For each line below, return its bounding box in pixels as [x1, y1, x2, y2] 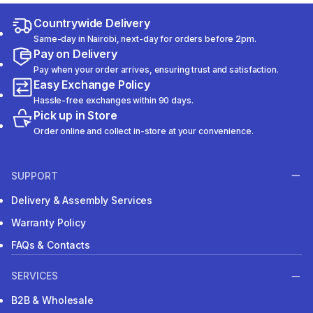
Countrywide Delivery [34, 16, 150, 31]
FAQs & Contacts [11, 238, 90, 251]
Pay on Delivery [34, 47, 117, 61]
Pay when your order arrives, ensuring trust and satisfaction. [34, 64, 279, 75]
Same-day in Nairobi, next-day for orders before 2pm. [34, 34, 256, 45]
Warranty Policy [11, 216, 86, 228]
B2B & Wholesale [11, 293, 94, 306]
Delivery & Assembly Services [11, 194, 153, 206]
